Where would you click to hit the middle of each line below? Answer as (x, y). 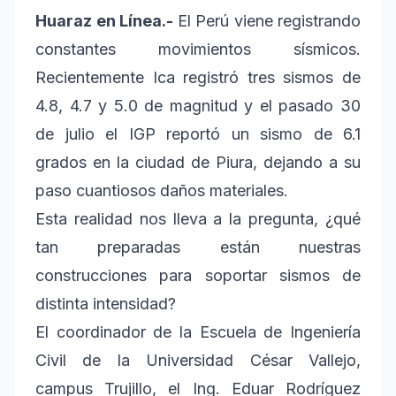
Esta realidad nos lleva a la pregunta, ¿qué (198, 219)
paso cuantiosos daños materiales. (162, 191)
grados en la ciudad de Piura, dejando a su (198, 163)
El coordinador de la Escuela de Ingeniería (198, 332)
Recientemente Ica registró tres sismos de (198, 78)
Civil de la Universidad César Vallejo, (198, 361)
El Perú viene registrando (269, 21)
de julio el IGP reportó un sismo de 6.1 (198, 134)
